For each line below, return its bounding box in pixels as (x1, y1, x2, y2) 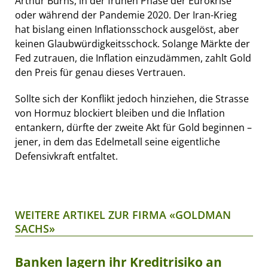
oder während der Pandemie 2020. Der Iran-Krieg (15, 8, 237, 22)
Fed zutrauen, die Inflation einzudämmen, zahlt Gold (15, 51, 251, 65)
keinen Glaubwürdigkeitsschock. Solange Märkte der (15, 36, 250, 50)
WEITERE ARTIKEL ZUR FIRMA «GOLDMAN (15, 207, 231, 222)
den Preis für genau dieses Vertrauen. (15, 65, 185, 79)
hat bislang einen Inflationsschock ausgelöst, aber (15, 22, 239, 36)
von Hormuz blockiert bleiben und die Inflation (15, 106, 225, 120)
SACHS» (15, 221, 55, 236)
